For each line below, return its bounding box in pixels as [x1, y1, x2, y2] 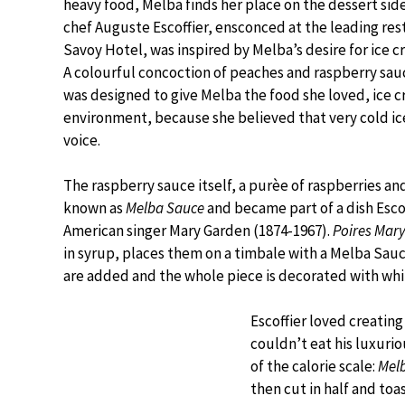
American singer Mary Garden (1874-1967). [63, 221, 333, 240]
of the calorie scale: [250, 356, 378, 376]
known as [63, 198, 126, 218]
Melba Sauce [126, 198, 204, 218]
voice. [63, 130, 100, 150]
